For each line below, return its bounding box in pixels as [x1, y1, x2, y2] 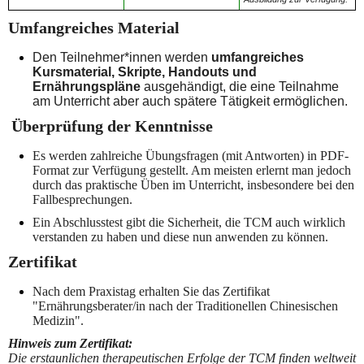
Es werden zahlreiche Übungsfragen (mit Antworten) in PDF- [32, 149, 349, 163]
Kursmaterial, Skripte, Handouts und [32, 65, 257, 80]
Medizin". [32, 314, 84, 328]
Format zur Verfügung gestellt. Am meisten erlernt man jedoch [32, 163, 351, 178]
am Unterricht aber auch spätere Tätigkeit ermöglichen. [32, 94, 348, 109]
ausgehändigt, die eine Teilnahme [141, 80, 339, 94]
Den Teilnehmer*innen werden [32, 50, 211, 65]
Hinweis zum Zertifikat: [8, 336, 132, 351]
